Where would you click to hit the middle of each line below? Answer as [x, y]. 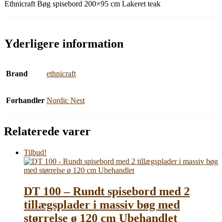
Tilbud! [35, 153]
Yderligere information [64, 43]
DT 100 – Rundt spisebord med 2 [107, 192]
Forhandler [25, 101]
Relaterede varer [47, 132]
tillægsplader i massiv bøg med [102, 205]
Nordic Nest [66, 101]
